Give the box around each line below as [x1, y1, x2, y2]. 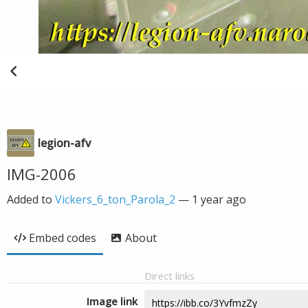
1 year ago [192, 192, 246, 207]
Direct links [144, 269, 195, 283]
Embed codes [29, 230, 96, 245]
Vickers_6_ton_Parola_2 [55, 192, 175, 207]
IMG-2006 [7, 164, 76, 184]
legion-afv [38, 135, 91, 151]
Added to [7, 192, 55, 207]
